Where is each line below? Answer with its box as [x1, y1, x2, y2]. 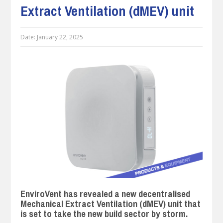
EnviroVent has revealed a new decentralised [20, 188, 190, 201]
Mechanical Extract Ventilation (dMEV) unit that [20, 198, 201, 211]
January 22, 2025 [37, 32, 83, 41]
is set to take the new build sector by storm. [20, 208, 188, 221]
